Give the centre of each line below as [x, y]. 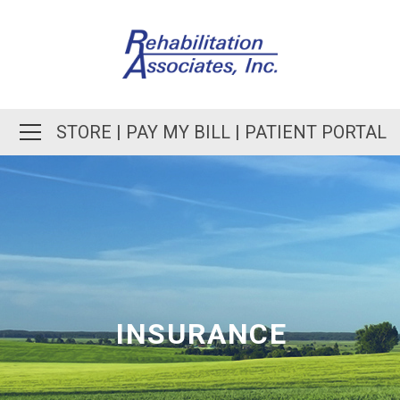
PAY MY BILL [178, 132]
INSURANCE [202, 334]
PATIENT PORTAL [316, 132]
